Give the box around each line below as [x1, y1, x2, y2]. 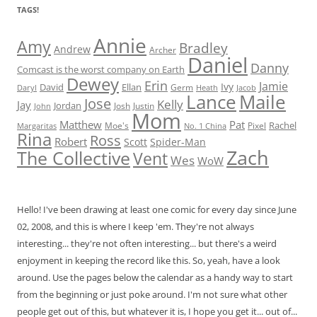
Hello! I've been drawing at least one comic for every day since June [17, 203, 296, 217]
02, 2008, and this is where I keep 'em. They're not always [17, 220, 254, 234]
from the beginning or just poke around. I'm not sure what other [17, 288, 287, 301]
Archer [149, 44, 176, 57]
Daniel [188, 51, 248, 80]
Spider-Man [150, 135, 206, 149]
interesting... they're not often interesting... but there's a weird [17, 237, 277, 250]
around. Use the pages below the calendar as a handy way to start [17, 271, 293, 284]
